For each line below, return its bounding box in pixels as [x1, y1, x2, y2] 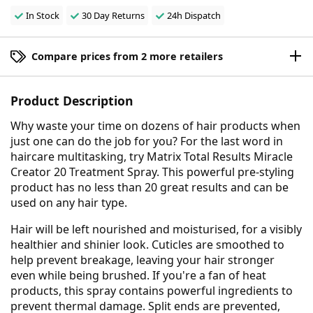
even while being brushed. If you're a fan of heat [10, 268, 266, 284]
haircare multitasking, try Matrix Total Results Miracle [10, 149, 293, 165]
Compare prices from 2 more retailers [31, 50, 223, 64]
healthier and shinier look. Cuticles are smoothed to [10, 237, 284, 253]
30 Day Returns [81, 9, 145, 22]
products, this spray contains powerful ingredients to [10, 283, 293, 299]
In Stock [26, 9, 59, 22]
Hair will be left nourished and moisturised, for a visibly [10, 221, 302, 238]
